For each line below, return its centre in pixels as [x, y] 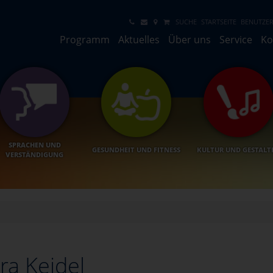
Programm [84, 40]
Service [236, 40]
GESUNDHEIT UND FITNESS [136, 149]
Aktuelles [139, 40]
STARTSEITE [218, 22]
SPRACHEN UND [34, 144]
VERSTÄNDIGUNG [35, 154]
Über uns [189, 40]
